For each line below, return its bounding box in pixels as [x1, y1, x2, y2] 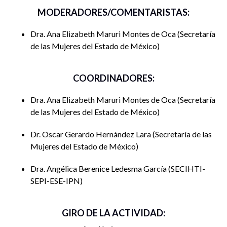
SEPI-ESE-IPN [30, 175, 80, 185]
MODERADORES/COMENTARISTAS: [37, 6, 190, 18]
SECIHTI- [171, 163, 205, 173]
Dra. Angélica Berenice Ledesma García [30, 163, 168, 173]
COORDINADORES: [72, 72, 155, 84]
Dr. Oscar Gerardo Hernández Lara [30, 129, 153, 139]
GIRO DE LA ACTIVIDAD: [62, 207, 165, 218]
